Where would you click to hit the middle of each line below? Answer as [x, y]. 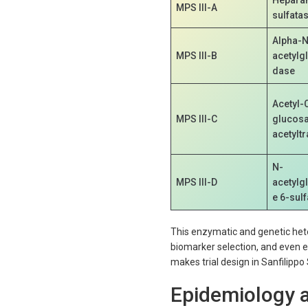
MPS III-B [197, 55]
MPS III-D [197, 182]
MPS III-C [197, 119]
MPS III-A [197, 7]
